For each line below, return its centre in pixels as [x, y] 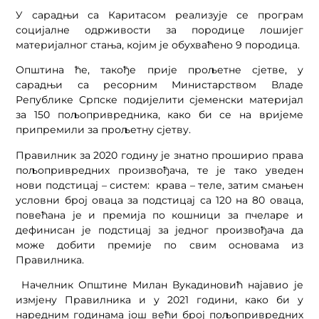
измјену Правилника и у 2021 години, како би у [159, 299]
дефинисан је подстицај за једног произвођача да [159, 230]
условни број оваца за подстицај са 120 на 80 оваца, [159, 200]
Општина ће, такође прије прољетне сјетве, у [159, 70]
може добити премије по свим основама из [159, 245]
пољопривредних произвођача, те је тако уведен [159, 170]
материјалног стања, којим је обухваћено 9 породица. [158, 45]
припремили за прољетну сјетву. [104, 130]
